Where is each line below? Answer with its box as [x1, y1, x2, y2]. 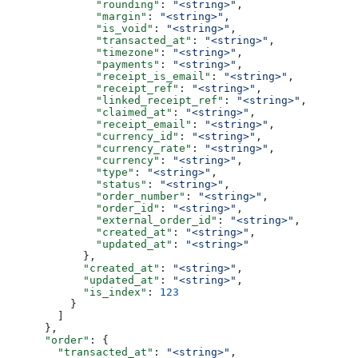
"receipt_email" [6, 118, 192, 131]
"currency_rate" [6, 142, 192, 155]
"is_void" [6, 22, 153, 35]
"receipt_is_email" [6, 70, 211, 83]
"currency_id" [6, 130, 179, 143]
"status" [6, 178, 147, 191]
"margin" [6, 10, 147, 23]
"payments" [6, 58, 160, 71]
